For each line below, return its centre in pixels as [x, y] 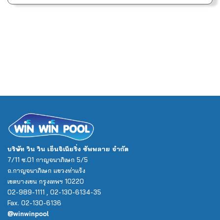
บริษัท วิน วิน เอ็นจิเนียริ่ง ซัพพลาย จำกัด [68, 149]
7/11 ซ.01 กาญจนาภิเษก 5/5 [48, 160]
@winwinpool [28, 214]
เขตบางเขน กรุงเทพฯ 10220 [46, 181]
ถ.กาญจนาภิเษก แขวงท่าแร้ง [46, 171]
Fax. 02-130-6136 [34, 203]
